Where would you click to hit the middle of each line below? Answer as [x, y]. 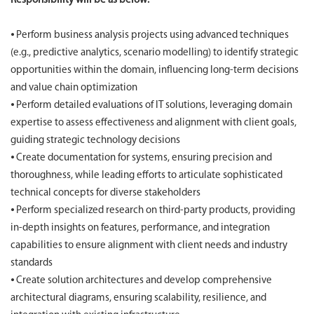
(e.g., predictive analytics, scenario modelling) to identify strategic [155, 53]
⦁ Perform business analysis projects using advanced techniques [150, 35]
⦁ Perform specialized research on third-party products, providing [153, 211]
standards [32, 263]
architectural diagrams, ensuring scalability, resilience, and [138, 298]
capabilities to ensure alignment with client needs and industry [149, 246]
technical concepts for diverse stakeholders [105, 193]
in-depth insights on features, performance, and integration [140, 228]
